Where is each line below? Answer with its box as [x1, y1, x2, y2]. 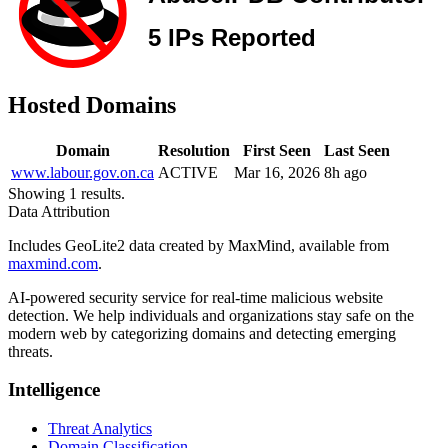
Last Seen [324, 141, 390, 159]
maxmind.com [8, 254, 98, 272]
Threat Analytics [48, 420, 152, 438]
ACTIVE [158, 163, 218, 181]
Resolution [158, 141, 230, 159]
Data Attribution [8, 202, 110, 220]
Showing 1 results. [8, 184, 125, 202]
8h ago [324, 163, 367, 181]
